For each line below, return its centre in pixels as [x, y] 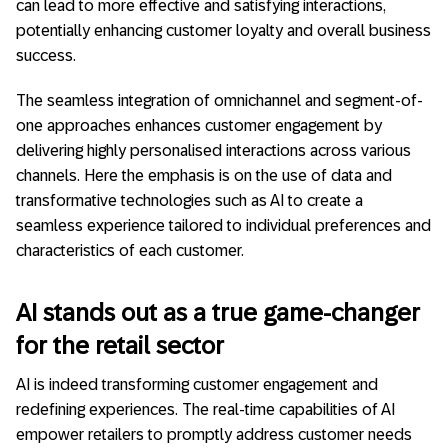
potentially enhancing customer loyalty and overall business [223, 30]
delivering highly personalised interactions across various [213, 150]
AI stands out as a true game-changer [218, 313]
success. [46, 55]
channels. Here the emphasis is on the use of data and [204, 175]
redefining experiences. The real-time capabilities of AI [205, 409]
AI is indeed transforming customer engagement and [197, 384]
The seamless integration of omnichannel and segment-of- [219, 100]
